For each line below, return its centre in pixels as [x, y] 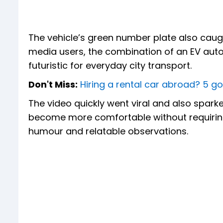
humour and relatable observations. [108, 131]
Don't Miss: [53, 85]
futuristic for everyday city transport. [110, 66]
